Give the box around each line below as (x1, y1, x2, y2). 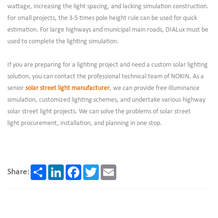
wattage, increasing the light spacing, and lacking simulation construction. (7, 2, 209, 10)
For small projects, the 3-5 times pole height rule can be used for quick (7, 14, 197, 22)
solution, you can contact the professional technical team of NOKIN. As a (7, 73, 204, 80)
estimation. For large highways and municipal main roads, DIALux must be (7, 26, 208, 34)
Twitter (99, 164, 118, 172)
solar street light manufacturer (25, 84, 109, 92)
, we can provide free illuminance (109, 84, 200, 92)
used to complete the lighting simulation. (7, 37, 119, 45)
